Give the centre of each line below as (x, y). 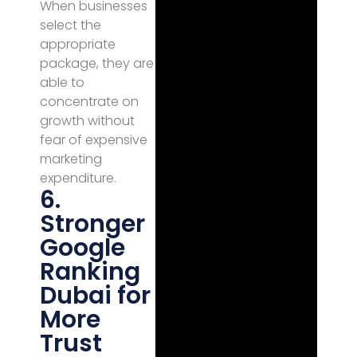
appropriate (78, 44)
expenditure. (78, 178)
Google (82, 248)
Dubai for (95, 296)
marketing (71, 159)
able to (62, 82)
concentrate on (89, 102)
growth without (87, 121)
